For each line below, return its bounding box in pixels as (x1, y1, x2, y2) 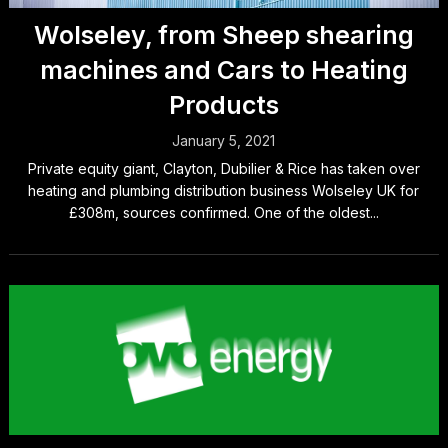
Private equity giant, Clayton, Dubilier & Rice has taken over (27, 160, 420, 177)
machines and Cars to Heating (39, 55, 408, 85)
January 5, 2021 (172, 132, 276, 149)
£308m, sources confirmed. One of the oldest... (68, 204, 379, 221)
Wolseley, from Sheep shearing (33, 20, 414, 50)
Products (168, 90, 279, 120)
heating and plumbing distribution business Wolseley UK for (28, 182, 420, 199)
